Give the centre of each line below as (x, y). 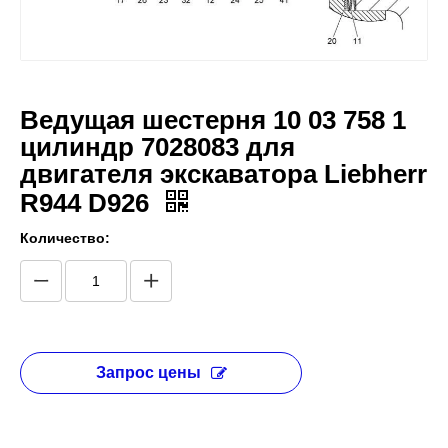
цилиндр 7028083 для (157, 147)
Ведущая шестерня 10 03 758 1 (213, 120)
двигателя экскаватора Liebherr (223, 174)
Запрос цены (148, 372)
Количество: (65, 238)
